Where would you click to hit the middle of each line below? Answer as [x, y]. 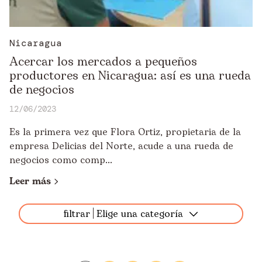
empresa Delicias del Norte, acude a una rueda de [121, 146]
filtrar [77, 214]
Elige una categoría [140, 214]
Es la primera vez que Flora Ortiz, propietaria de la [125, 132]
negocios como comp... [61, 160]
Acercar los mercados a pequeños [103, 62]
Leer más [30, 181]
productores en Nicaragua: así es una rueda [130, 76]
